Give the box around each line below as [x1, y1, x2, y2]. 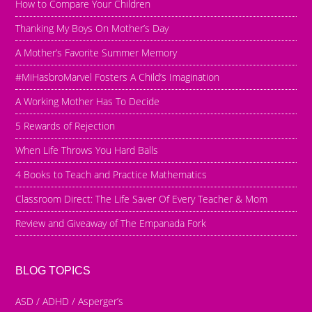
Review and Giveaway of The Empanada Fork [15, 216, 207, 230]
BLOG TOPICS [15, 264, 91, 276]
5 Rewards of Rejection [15, 118, 116, 132]
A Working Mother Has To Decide [15, 94, 160, 108]
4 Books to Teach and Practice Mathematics [15, 167, 208, 181]
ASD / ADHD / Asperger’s [15, 294, 124, 308]
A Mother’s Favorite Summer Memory [15, 45, 178, 59]
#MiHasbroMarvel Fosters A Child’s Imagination [15, 70, 220, 84]
